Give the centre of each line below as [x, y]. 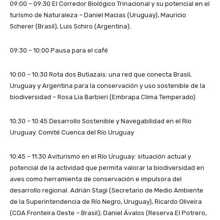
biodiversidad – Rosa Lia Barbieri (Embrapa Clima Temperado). [103, 97]
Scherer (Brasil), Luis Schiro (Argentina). [70, 27]
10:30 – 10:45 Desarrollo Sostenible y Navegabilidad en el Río [101, 121]
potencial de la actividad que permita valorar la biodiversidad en [107, 168]
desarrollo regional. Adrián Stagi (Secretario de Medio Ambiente [107, 191]
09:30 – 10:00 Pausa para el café [59, 51]
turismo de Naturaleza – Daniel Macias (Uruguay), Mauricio [98, 15]
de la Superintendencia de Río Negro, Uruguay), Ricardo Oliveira [106, 202]
